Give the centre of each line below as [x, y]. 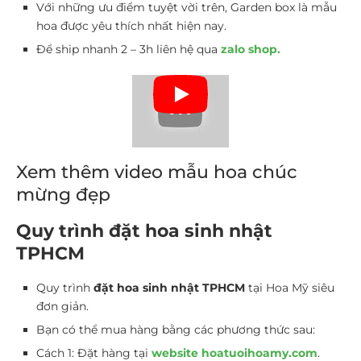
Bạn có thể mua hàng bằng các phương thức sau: [176, 329]
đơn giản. [62, 306]
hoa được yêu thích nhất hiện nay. [131, 25]
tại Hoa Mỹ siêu [290, 287]
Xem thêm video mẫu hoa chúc [157, 172]
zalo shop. [251, 49]
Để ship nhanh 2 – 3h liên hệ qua [129, 49]
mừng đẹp [63, 194]
